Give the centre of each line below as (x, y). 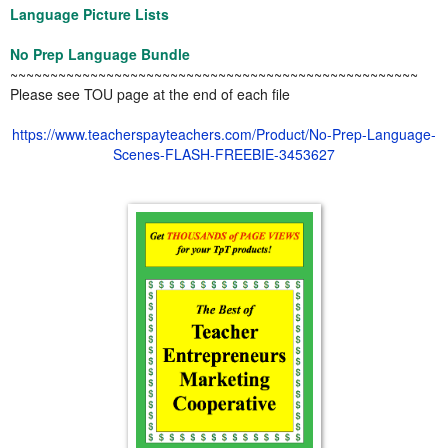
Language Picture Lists (89, 13)
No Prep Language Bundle (100, 53)
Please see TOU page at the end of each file (150, 93)
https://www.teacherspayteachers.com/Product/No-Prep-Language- (224, 133)
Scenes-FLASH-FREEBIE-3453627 (224, 153)
